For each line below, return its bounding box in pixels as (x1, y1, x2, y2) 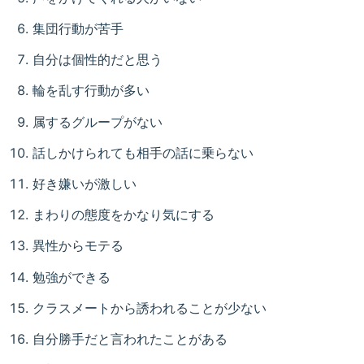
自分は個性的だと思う (32, 51, 162, 68)
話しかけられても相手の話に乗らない (32, 144, 253, 161)
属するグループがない (32, 113, 162, 130)
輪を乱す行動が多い (32, 82, 149, 99)
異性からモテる (32, 237, 123, 254)
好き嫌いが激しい (32, 175, 136, 193)
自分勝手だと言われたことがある (32, 330, 227, 347)
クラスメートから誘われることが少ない (32, 299, 266, 316)
